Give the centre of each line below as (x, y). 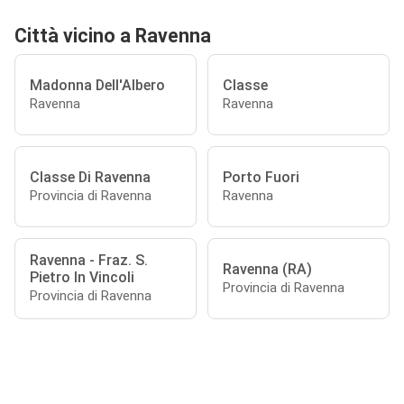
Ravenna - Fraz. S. (89, 260)
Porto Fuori (261, 177)
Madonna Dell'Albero (97, 85)
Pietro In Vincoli (82, 277)
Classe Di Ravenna (90, 177)
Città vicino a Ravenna (113, 36)
